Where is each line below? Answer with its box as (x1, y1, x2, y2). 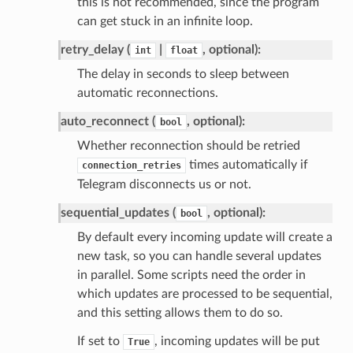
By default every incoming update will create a (76, 230, 333, 243)
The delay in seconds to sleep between (76, 67, 289, 80)
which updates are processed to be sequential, (76, 287, 333, 300)
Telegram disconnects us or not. (76, 177, 251, 191)
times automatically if (185, 158, 308, 171)
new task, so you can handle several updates (76, 249, 321, 262)
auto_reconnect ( (60, 114, 155, 128)
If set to (76, 334, 123, 347)
